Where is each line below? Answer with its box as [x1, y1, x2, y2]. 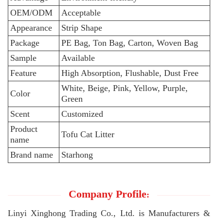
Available [61, 53, 95, 63]
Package [10, 38, 39, 48]
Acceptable [61, 8, 101, 18]
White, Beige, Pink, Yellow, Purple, [61, 83, 188, 93]
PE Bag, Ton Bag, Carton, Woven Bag [61, 38, 198, 48]
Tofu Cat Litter [61, 129, 114, 139]
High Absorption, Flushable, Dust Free [61, 68, 199, 78]
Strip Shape [61, 23, 102, 33]
